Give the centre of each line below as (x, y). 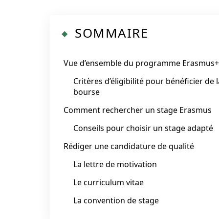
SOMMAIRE (111, 33)
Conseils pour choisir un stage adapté (143, 128)
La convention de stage (116, 200)
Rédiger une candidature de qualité (129, 146)
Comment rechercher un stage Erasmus (138, 110)
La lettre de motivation (115, 164)
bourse (87, 92)
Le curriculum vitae (109, 182)
